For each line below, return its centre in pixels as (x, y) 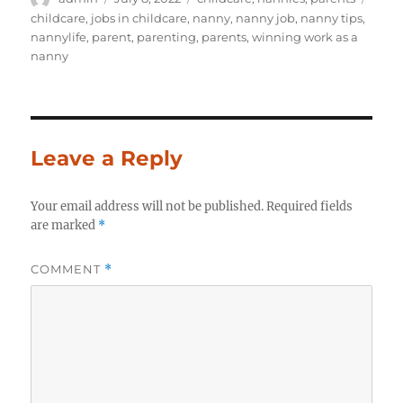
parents (224, 36)
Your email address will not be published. (148, 206)
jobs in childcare (139, 18)
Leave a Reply (107, 158)
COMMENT (68, 269)
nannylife (59, 36)
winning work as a (305, 36)
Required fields (310, 206)
